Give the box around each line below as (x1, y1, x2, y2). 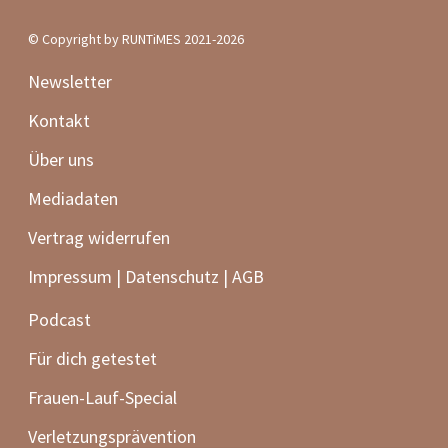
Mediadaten (28, 186, 119, 210)
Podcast (28, 307, 92, 331)
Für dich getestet (28, 346, 158, 370)
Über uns (28, 147, 95, 171)
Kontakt (28, 108, 91, 132)
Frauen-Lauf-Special (28, 385, 182, 409)
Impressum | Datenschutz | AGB (28, 264, 265, 288)
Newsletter (28, 69, 113, 93)
